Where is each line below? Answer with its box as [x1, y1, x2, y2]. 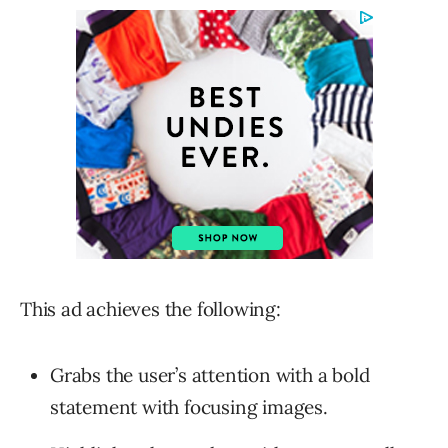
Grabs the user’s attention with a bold [50, 363, 370, 388]
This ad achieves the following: [20, 297, 281, 322]
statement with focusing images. [50, 395, 328, 420]
